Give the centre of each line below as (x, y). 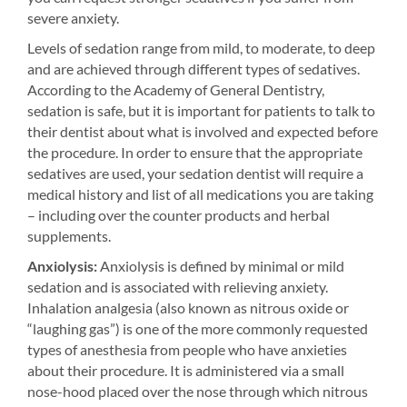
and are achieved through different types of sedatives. (194, 69)
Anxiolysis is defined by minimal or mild (221, 266)
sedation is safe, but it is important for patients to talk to (201, 110)
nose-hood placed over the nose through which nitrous (198, 391)
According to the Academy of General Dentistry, (176, 89)
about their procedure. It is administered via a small (186, 370)
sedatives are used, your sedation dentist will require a (195, 173)
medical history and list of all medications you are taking (200, 194)
